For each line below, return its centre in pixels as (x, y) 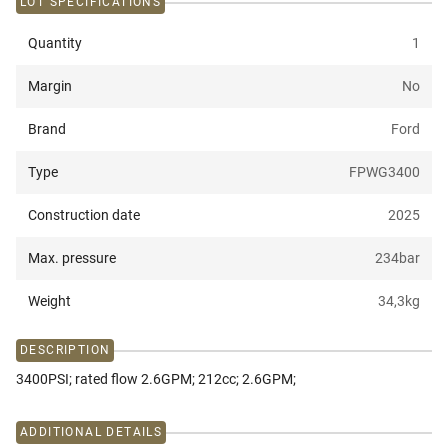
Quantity (55, 43)
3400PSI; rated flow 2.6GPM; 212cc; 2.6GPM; (156, 379)
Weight (49, 301)
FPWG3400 (384, 172)
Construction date (84, 215)
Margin (50, 86)
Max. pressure (72, 258)
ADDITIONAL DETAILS (91, 432)
